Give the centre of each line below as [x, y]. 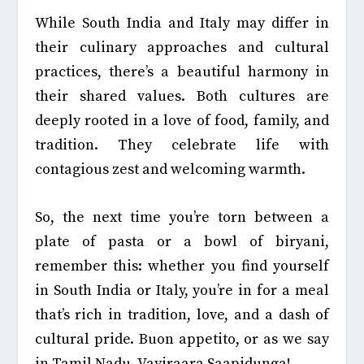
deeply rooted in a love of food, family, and [182, 121]
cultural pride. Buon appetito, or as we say [182, 340]
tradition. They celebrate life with [182, 145]
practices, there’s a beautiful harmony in [182, 72]
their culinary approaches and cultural [182, 48]
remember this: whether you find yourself [182, 266]
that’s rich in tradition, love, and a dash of [182, 315]
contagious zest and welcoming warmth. [171, 170]
